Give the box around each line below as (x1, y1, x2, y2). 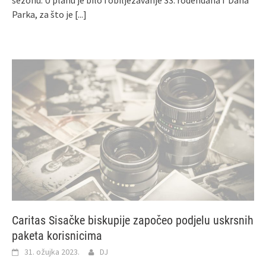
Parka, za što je (12, 8, 75, 20)
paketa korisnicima (12, 229, 102, 243)
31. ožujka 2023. (24, 246, 80, 258)
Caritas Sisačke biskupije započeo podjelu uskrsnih (12, 213, 254, 228)
